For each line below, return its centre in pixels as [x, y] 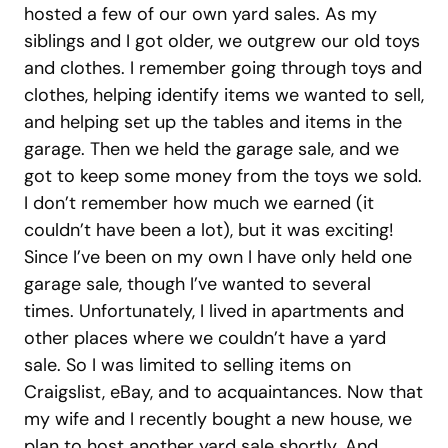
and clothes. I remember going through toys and [223, 68]
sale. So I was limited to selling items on [187, 365]
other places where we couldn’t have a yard [205, 338]
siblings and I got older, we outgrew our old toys [222, 41]
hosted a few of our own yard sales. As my [200, 14]
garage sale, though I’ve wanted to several [197, 284]
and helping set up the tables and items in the [213, 122]
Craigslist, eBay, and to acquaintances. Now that [223, 392]
